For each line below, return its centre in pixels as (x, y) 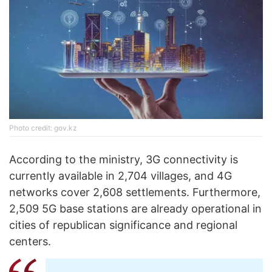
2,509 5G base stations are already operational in (135, 209)
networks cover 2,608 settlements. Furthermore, (135, 192)
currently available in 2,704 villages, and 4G (121, 176)
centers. (30, 241)
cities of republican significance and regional (123, 225)
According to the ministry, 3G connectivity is (124, 159)
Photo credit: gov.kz (43, 128)
